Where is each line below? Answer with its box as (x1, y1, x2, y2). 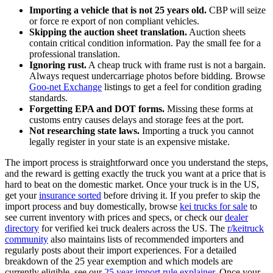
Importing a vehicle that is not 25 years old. (29, 4, 207, 15)
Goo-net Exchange (29, 81, 102, 92)
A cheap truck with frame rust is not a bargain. (87, 59, 266, 70)
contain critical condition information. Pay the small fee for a (29, 37, 261, 48)
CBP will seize (207, 4, 266, 15)
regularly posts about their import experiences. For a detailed (5, 244, 236, 255)
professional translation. (29, 48, 120, 59)
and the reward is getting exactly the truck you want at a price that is (5, 168, 266, 179)
